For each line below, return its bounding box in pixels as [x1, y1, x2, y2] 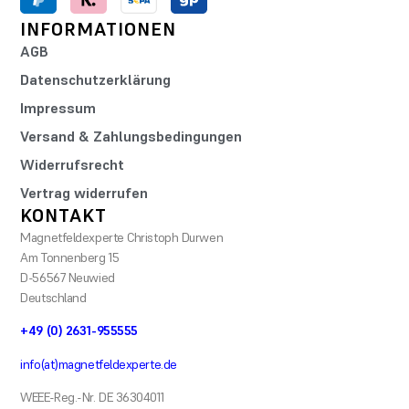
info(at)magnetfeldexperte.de [20, 356, 177, 372]
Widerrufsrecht [20, 155, 125, 173]
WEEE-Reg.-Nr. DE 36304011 [20, 390, 164, 405]
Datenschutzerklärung [20, 70, 172, 89]
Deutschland [20, 289, 87, 305]
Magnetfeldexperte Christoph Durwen [20, 229, 224, 245]
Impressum [20, 99, 97, 117]
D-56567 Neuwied [20, 269, 115, 285]
